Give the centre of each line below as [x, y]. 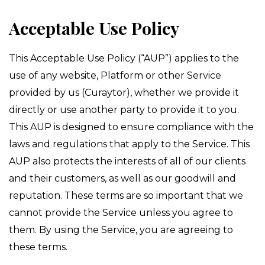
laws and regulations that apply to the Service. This [129, 144]
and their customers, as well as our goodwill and [122, 178]
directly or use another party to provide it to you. [124, 110]
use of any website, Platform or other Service [115, 75]
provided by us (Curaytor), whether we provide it [124, 93]
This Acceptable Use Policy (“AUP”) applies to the [124, 58]
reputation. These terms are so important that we [126, 195]
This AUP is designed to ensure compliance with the [131, 127]
